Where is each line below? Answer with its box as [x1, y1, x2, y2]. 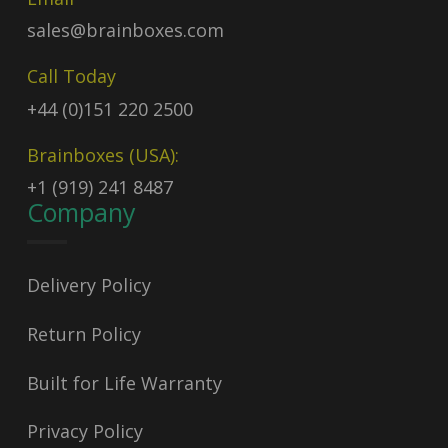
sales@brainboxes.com [26, 18, 224, 43]
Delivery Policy [26, 273, 151, 298]
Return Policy [26, 322, 141, 346]
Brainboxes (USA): [26, 142, 179, 167]
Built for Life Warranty [26, 370, 222, 395]
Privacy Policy [26, 419, 143, 444]
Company [26, 195, 136, 230]
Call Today [26, 64, 116, 89]
